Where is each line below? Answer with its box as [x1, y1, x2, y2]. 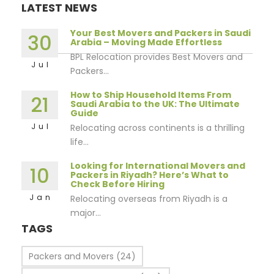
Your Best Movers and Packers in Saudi [70, 27, 251, 39]
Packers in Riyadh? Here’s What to [70, 169, 229, 181]
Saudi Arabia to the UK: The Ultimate [70, 98, 240, 110]
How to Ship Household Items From [70, 89, 231, 101]
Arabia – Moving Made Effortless [70, 36, 222, 48]
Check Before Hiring [70, 178, 165, 190]
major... [70, 207, 101, 219]
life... [70, 136, 89, 148]
